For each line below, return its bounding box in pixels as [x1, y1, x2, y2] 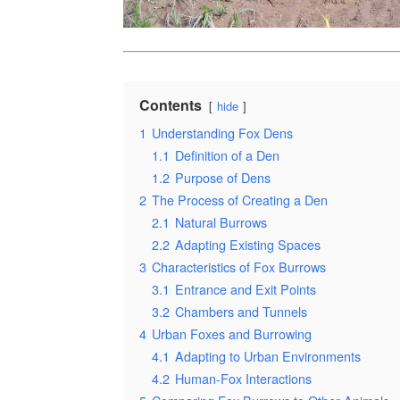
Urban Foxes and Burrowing [152, 324, 312, 343]
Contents [139, 95, 202, 115]
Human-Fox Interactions [175, 369, 312, 387]
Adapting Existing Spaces [175, 235, 321, 254]
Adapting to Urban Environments [175, 346, 361, 365]
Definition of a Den [175, 146, 279, 164]
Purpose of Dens [175, 168, 271, 187]
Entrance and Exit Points [175, 279, 316, 298]
